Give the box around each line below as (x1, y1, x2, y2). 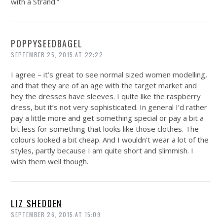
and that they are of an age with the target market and (11, 80, 197, 91)
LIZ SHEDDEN (11, 197, 63, 210)
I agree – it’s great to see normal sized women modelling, (11, 70, 208, 80)
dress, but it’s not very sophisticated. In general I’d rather (11, 102, 208, 112)
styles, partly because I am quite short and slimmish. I (11, 146, 194, 156)
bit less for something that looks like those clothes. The (11, 124, 199, 134)
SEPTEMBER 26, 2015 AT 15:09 (11, 210, 101, 219)
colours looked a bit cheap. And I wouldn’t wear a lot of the (11, 135, 209, 145)
